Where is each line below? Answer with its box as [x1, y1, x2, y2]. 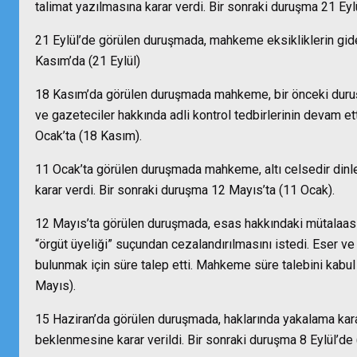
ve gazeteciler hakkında [35, 108, 167, 123]
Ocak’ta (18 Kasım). [35, 128, 142, 143]
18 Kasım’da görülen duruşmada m [35, 87, 225, 102]
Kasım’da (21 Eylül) [35, 53, 140, 69]
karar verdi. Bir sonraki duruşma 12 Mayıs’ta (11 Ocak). [35, 182, 335, 198]
